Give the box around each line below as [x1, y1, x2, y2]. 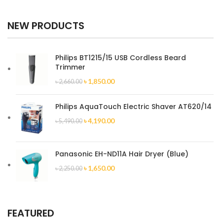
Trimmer [55, 62, 85, 73]
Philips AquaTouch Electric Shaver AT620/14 [55, 102, 212, 112]
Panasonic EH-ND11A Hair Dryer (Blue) [55, 149, 188, 159]
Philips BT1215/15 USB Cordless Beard [55, 53, 186, 63]
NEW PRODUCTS [7, 19, 84, 33]
